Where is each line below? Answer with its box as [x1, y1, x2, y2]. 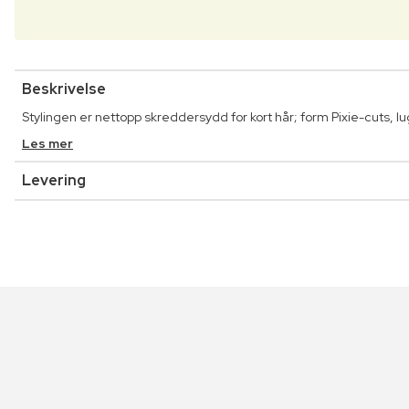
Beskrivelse [22, 79, 106, 100]
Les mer [22, 135, 73, 152]
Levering [22, 171, 86, 191]
